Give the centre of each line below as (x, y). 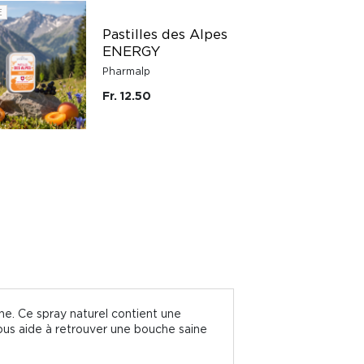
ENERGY (131, 51)
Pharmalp (126, 71)
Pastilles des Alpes (165, 34)
